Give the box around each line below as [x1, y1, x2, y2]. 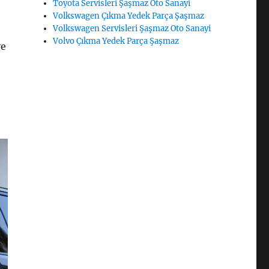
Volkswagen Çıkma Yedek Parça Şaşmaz [53, 11, 205, 22]
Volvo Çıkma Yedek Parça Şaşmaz [53, 36, 180, 47]
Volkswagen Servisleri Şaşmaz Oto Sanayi [53, 23, 211, 34]
